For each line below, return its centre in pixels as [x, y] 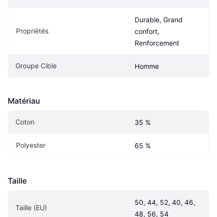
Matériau [24, 101]
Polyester [31, 145]
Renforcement [157, 43]
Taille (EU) [31, 208]
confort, [147, 31]
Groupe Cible [36, 66]
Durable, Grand [159, 20]
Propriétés [32, 31]
